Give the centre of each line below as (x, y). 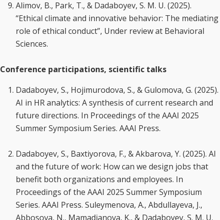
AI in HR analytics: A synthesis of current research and (114, 103)
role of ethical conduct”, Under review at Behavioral (110, 31)
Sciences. (32, 44)
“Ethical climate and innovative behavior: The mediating (117, 18)
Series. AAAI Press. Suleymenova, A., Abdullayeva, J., (109, 205)
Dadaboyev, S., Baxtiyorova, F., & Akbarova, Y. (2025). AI (116, 154)
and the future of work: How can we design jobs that (112, 166)
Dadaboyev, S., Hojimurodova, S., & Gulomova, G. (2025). (117, 90)
